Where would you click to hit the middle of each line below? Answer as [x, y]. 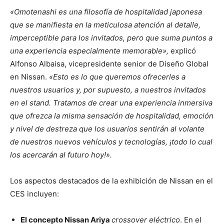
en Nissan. [28, 77]
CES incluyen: [34, 194]
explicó [183, 51]
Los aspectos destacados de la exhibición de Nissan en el [111, 181]
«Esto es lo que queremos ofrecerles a [116, 77]
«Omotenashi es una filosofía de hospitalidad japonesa [106, 12]
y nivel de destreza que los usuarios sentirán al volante [107, 129]
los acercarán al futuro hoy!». [61, 155]
